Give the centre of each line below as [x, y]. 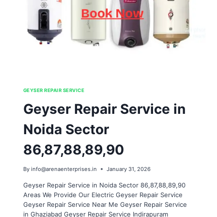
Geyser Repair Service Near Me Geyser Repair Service [105, 204]
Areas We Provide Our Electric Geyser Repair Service [103, 194]
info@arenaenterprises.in [64, 169]
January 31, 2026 [129, 169]
